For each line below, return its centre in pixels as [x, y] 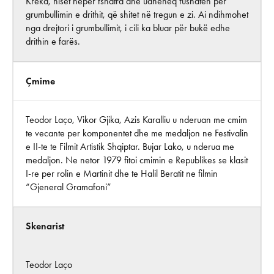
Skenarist [45, 226]
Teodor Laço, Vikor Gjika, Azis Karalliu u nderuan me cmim [136, 119]
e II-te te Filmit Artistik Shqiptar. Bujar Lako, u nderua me [130, 146]
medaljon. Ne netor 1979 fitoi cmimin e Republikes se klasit [137, 160]
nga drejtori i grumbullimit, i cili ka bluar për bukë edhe [128, 28]
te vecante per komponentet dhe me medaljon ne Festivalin [137, 133]
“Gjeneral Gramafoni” [68, 187]
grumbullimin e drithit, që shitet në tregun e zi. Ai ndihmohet [137, 14]
